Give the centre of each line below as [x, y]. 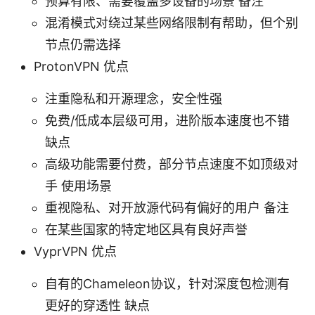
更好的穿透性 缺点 [97, 305]
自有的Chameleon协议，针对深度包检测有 [167, 283]
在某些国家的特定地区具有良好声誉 [146, 229]
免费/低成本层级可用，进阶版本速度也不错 [167, 120]
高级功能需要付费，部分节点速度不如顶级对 [172, 164]
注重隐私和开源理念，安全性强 [134, 98]
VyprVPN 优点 [75, 251]
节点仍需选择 [83, 44]
